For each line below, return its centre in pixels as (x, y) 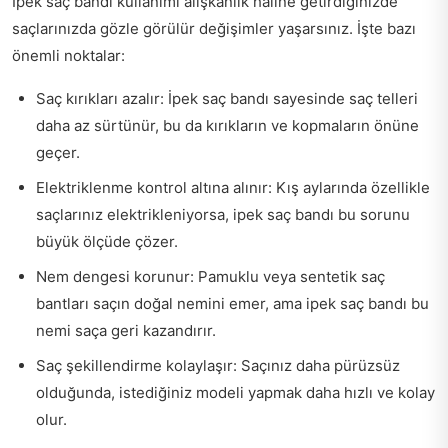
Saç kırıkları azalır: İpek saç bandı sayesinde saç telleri (227, 98)
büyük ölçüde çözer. (107, 241)
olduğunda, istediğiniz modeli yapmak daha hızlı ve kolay (235, 392)
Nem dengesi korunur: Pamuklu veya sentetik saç (210, 276)
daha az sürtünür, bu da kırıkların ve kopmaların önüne (227, 125)
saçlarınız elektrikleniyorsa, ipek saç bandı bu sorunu (223, 214)
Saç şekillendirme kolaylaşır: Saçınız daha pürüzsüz (218, 365)
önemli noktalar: (68, 55)
